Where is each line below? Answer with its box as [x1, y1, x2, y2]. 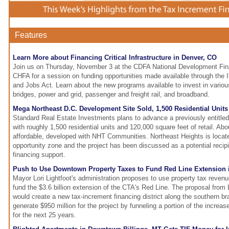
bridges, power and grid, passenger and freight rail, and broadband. [13, 90, 210, 99]
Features [15, 31, 47, 40]
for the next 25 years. [13, 211, 76, 219]
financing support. [13, 151, 65, 159]
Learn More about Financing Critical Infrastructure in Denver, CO [13, 54, 217, 62]
